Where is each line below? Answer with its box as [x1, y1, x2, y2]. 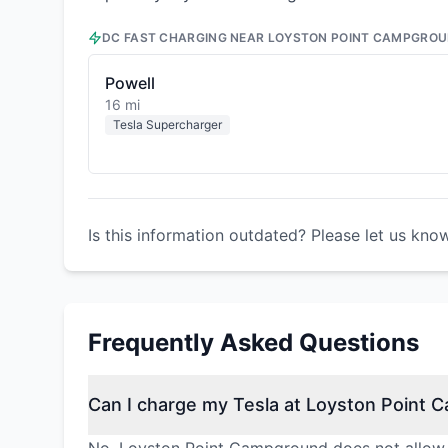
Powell [105, 73, 155, 93]
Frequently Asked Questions [88, 328, 419, 357]
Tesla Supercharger [113, 117, 222, 132]
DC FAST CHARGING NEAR [102, 30, 268, 45]
